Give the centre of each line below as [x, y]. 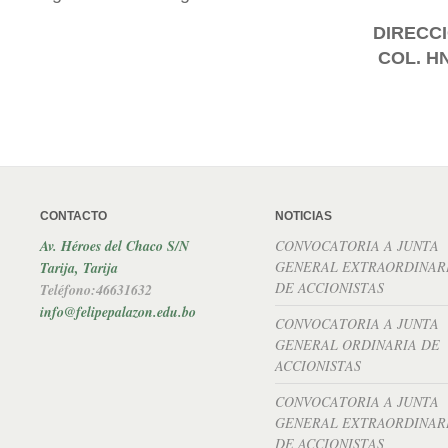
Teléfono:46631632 [96, 290]
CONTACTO [73, 216]
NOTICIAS [303, 216]
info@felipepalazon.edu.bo [118, 312]
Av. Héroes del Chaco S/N [114, 246]
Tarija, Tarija [79, 268]
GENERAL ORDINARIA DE [357, 344]
